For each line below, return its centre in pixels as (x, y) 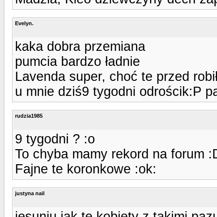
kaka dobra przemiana (80, 46)
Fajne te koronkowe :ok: (86, 169)
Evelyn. (24, 23)
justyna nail (30, 193)
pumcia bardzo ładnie (77, 61)
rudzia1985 (29, 116)
